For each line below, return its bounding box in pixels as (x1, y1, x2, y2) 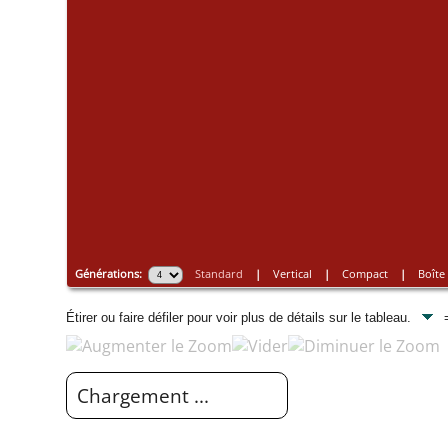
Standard (194, 265, 243, 281)
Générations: (74, 265, 148, 281)
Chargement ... (77, 383, 209, 409)
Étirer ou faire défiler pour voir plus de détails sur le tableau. (66, 310, 415, 326)
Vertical (272, 265, 312, 281)
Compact (341, 265, 388, 281)
